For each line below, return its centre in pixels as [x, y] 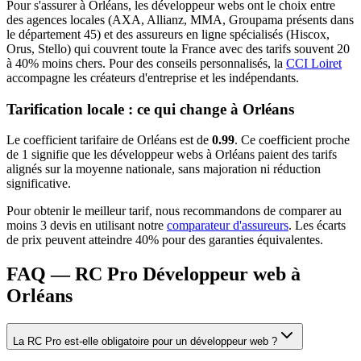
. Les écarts [317, 226]
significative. [39, 184]
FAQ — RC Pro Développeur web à [154, 274]
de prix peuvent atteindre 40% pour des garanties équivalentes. [165, 240]
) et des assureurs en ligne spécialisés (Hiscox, [213, 34]
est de [193, 140]
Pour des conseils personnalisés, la [194, 63]
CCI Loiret [314, 63]
